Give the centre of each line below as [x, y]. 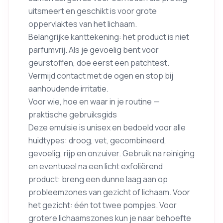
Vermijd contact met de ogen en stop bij [101, 76]
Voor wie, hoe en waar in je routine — [94, 102]
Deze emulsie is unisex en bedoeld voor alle [107, 127]
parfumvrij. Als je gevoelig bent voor [94, 50]
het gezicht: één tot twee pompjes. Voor [103, 205]
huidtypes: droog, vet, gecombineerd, [97, 140]
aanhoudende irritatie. [68, 89]
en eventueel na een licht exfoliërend [96, 166]
